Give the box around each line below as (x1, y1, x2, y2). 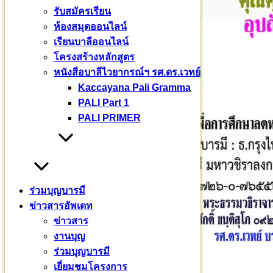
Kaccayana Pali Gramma (78, 82, 191, 93)
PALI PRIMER (78, 113, 141, 123)
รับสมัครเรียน (54, 6, 111, 16)
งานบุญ (54, 231, 85, 241)
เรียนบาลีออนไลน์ (54, 37, 129, 47)
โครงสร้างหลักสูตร (54, 52, 135, 62)
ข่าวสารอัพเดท (29, 200, 93, 211)
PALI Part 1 (78, 97, 129, 108)
